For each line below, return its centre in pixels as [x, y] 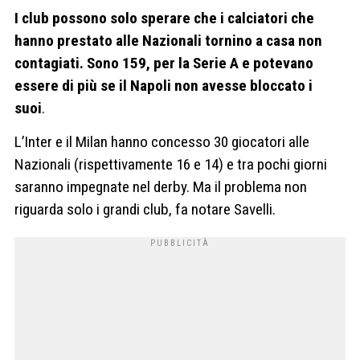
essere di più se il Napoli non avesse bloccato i [164, 86]
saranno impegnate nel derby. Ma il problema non [161, 186]
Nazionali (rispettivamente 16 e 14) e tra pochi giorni [171, 164]
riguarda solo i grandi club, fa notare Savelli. [145, 209]
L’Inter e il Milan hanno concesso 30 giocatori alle [162, 141]
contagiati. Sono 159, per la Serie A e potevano [164, 63]
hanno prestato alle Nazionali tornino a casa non [168, 41]
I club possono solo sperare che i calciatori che [164, 18]
